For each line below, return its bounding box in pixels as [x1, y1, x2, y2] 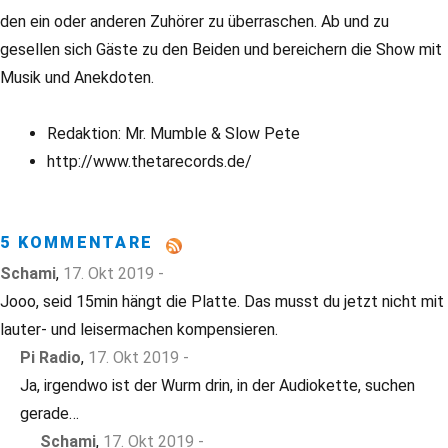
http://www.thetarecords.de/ [47, 152, 253, 172]
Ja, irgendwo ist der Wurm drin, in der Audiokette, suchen [20, 376, 415, 396]
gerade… [20, 404, 79, 424]
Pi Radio [20, 348, 81, 368]
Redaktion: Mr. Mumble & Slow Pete [47, 124, 301, 144]
